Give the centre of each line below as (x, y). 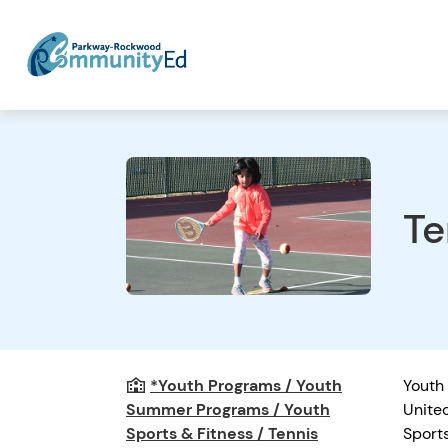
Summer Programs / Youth (228, 409)
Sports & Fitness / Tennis (222, 433)
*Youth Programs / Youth (246, 385)
